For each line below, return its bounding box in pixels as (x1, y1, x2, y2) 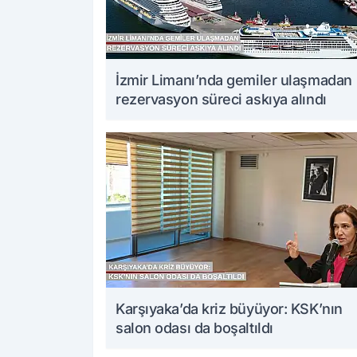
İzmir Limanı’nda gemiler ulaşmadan (116, 72, 352, 89)
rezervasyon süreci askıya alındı (116, 91, 327, 108)
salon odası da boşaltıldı (116, 320, 273, 337)
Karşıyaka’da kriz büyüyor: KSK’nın (116, 300, 343, 318)
